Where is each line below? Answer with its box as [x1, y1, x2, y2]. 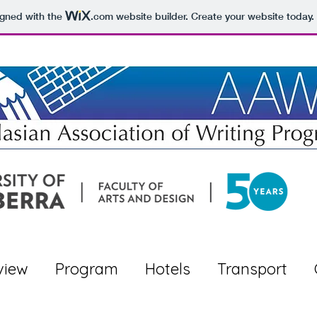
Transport [217, 259, 287, 279]
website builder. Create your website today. [113, 10, 314, 23]
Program [55, 259, 118, 279]
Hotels [145, 259, 190, 279]
